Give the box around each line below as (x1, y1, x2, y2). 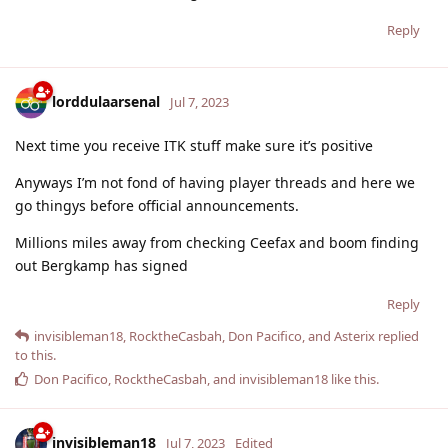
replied (375, 326, 419, 345)
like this (328, 369, 376, 388)
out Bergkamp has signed (15, 255, 188, 275)
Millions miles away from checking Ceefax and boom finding (15, 232, 419, 252)
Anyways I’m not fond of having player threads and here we (15, 172, 415, 192)
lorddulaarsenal (52, 91, 160, 111)
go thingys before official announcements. (15, 195, 299, 215)
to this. (15, 345, 56, 364)
